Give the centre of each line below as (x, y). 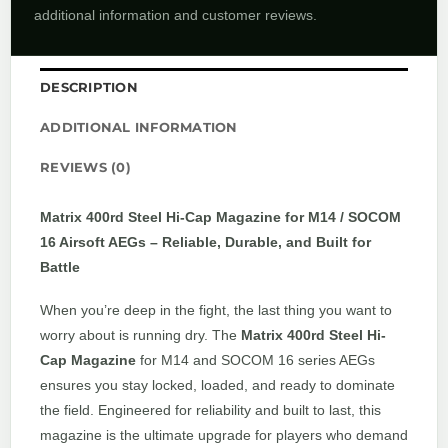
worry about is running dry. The (140, 335)
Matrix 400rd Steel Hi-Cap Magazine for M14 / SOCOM (220, 216)
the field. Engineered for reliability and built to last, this (210, 410)
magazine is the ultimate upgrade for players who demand (224, 435)
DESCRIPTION (89, 87)
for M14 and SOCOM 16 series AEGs (255, 360)
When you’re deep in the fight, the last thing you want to (216, 310)
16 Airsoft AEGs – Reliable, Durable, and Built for (205, 241)
